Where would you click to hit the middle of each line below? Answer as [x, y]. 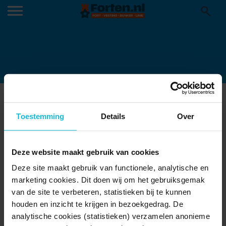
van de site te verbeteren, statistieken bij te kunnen [101, 192]
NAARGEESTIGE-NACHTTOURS [122, 105]
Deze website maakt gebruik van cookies [86, 152]
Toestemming [40, 116]
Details [113, 116]
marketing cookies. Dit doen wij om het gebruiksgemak [108, 180]
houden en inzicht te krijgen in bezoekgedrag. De [97, 204]
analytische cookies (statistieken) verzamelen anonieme [111, 216]
